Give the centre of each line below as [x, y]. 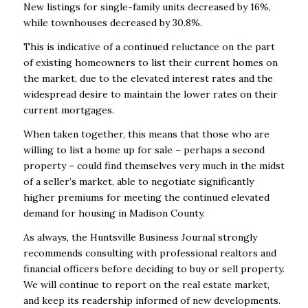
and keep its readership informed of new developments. [152, 300]
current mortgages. [70, 110]
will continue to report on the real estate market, [155, 284]
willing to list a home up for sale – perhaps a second [144, 150]
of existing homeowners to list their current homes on [150, 63]
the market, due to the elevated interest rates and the [148, 79]
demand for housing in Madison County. [115, 213]
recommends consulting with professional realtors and [150, 253]
